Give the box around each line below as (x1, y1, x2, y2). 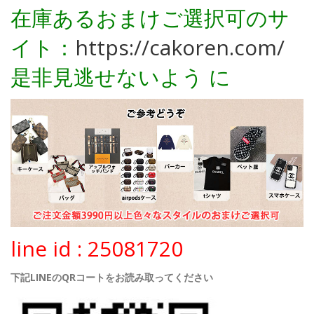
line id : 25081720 (11, 234, 183, 264)
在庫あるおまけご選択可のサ (11, 4, 289, 33)
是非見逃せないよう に (11, 62, 231, 92)
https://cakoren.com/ (75, 33, 285, 62)
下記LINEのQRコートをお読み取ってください (11, 271, 213, 285)
